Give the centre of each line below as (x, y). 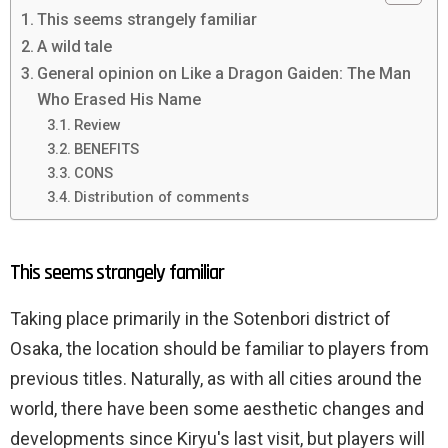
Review (97, 124)
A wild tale (75, 46)
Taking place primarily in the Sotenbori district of (200, 318)
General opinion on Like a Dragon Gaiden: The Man (224, 73)
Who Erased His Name (119, 99)
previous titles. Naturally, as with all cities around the (216, 378)
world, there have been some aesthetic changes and (217, 408)
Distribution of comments (161, 196)
